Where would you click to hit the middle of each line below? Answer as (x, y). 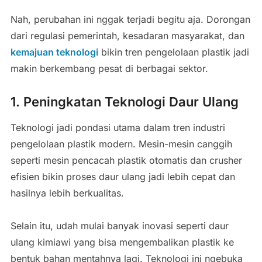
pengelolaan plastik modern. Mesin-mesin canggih (121, 144)
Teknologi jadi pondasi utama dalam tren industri (118, 127)
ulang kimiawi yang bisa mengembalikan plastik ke (122, 242)
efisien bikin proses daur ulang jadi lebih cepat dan (123, 176)
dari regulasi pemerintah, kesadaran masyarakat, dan (127, 35)
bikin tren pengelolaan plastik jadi (173, 52)
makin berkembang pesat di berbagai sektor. (109, 68)
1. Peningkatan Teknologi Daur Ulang (124, 101)
